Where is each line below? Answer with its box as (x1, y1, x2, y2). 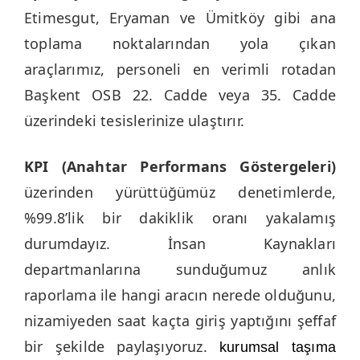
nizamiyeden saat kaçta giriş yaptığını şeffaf (24, 311, 336, 331)
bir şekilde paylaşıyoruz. (24, 337, 220, 357)
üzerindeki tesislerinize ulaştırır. (24, 111, 244, 131)
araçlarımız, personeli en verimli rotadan (24, 59, 336, 80)
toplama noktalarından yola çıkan (24, 34, 336, 54)
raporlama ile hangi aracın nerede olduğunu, (24, 285, 336, 305)
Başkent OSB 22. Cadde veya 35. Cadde (24, 85, 336, 105)
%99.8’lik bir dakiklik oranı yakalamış (24, 208, 336, 228)
